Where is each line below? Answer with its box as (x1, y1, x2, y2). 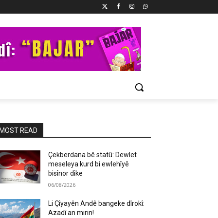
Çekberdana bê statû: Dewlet (48, 151, 137, 159)
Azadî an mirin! (48, 209, 94, 217)
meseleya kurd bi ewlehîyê (48, 160, 129, 168)
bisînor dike (48, 169, 83, 177)
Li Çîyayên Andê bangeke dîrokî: (48, 200, 145, 207)
